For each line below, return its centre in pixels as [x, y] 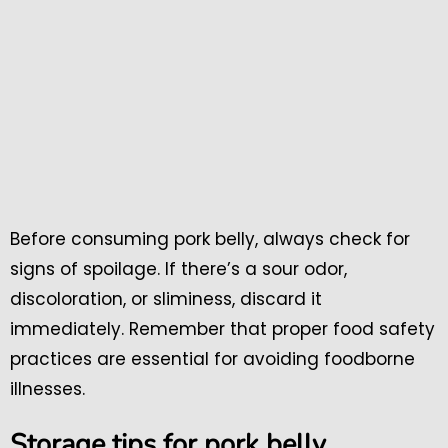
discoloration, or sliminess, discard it [166, 298]
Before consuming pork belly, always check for [210, 238]
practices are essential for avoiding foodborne [212, 358]
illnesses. [47, 388]
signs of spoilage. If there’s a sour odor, [178, 268]
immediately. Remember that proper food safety [222, 328]
